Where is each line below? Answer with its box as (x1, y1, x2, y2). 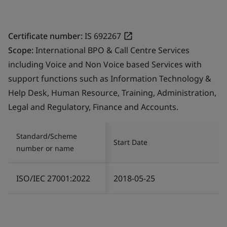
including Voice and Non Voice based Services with (8, 58, 202, 70)
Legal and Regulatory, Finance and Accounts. (8, 101, 178, 112)
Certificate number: (8, 30, 83, 42)
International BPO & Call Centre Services (35, 44, 190, 56)
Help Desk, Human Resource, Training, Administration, (8, 87, 216, 98)
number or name (16, 143, 74, 153)
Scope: (8, 44, 35, 56)
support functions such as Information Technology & (8, 72, 211, 84)
